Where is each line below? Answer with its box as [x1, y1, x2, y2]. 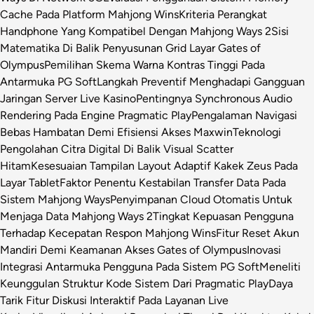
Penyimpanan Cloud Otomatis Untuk [110, 192, 292, 206]
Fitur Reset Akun [216, 226, 299, 240]
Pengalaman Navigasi [191, 108, 297, 122]
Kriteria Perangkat [179, 7, 267, 21]
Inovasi [247, 243, 281, 257]
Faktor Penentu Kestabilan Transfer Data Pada [60, 175, 286, 189]
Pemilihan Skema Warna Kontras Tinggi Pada [44, 57, 265, 71]
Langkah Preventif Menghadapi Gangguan [97, 74, 305, 88]
